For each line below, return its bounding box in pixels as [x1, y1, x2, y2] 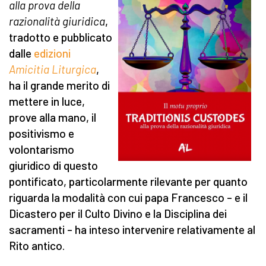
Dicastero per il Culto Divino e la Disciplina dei [9, 207, 227, 221]
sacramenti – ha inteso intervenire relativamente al [9, 223, 255, 237]
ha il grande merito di [9, 78, 110, 93]
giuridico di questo [9, 159, 98, 173]
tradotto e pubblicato [9, 30, 112, 45]
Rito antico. [9, 239, 65, 253]
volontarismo [9, 142, 74, 157]
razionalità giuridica [9, 14, 105, 28]
